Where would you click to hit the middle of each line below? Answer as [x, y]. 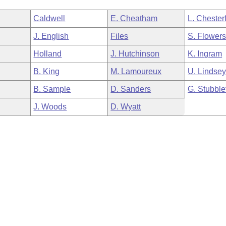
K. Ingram [205, 54]
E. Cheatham [134, 18]
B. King [47, 71]
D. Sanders [131, 89]
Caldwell [49, 18]
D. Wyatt [126, 107]
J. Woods [50, 107]
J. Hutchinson [135, 54]
